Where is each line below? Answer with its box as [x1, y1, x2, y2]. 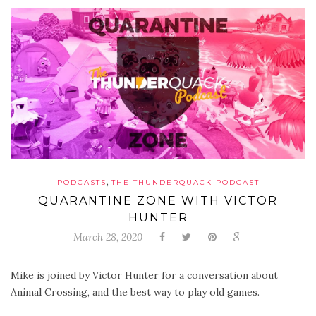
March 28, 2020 [73, 231, 142, 244]
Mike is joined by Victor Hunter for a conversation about [11, 269, 278, 282]
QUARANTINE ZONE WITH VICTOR [38, 194, 278, 208]
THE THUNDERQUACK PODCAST [111, 178, 260, 188]
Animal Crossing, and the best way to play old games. [11, 286, 260, 299]
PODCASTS [56, 178, 107, 188]
